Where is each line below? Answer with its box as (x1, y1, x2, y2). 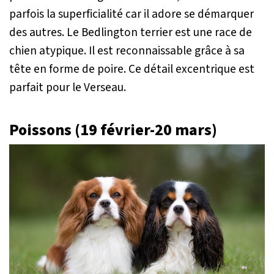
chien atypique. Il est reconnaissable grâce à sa (9, 42, 245, 59)
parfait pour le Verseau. (9, 78, 126, 96)
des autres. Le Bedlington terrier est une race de (9, 23, 252, 41)
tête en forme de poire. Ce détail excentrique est (9, 60, 254, 78)
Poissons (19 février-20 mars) (9, 119, 217, 141)
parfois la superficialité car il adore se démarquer (9, 5, 254, 23)
